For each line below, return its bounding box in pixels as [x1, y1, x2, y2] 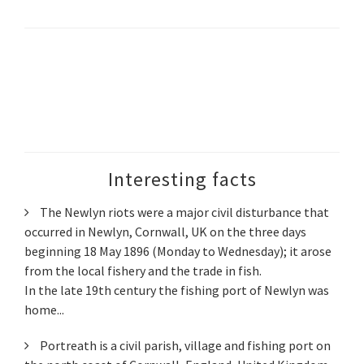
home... [24, 301, 64, 318]
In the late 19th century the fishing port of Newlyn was [24, 282, 329, 299]
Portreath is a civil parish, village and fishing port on [37, 337, 331, 354]
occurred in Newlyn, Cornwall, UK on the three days [24, 223, 306, 240]
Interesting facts [107, 167, 257, 193]
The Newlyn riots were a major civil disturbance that [37, 204, 329, 221]
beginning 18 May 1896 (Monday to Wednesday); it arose [24, 243, 331, 260]
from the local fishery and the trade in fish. [24, 262, 262, 279]
